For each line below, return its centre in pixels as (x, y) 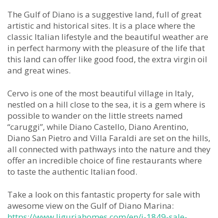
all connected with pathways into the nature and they (109, 149)
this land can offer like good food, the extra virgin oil (107, 59)
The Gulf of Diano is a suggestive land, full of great (104, 14)
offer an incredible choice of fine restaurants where (105, 160)
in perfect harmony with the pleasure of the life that (106, 48)
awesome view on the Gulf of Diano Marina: (91, 205)
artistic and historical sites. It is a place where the (101, 25)
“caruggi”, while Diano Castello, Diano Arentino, (98, 127)
